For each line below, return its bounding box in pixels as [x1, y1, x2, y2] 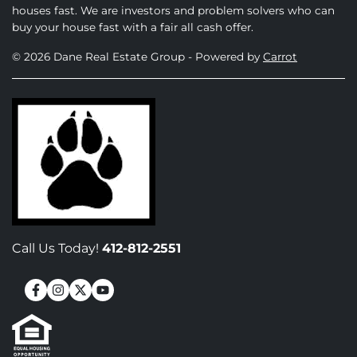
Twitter [79, 292, 157, 320]
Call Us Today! [12, 241, 99, 256]
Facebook [34, 292, 146, 320]
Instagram [57, 292, 173, 320]
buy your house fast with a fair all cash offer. [12, 21, 253, 33]
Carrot [263, 50, 297, 63]
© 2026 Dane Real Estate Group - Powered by [12, 50, 263, 63]
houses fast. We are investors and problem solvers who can [12, 4, 335, 17]
